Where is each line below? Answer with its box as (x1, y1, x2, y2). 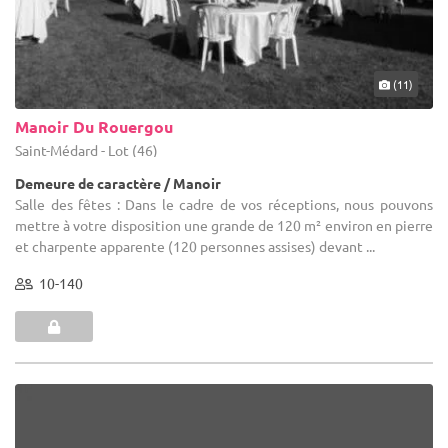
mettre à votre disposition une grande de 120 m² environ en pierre (15, 215, 433, 234)
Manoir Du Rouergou (15, 115, 173, 137)
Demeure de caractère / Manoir (15, 173, 221, 192)
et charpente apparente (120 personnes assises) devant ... (15, 236, 375, 255)
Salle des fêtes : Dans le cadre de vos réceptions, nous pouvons (15, 194, 433, 213)
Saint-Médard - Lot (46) (15, 140, 158, 159)
